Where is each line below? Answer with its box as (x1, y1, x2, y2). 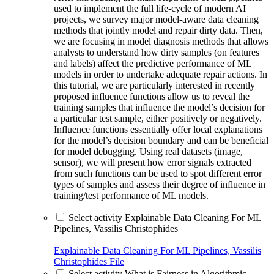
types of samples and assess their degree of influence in (54, 179, 265, 190)
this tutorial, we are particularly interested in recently (54, 80, 255, 91)
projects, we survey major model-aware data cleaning (54, 13, 259, 24)
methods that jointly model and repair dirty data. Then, (54, 24, 263, 35)
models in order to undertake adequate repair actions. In (54, 68, 267, 80)
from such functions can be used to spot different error (54, 168, 262, 179)
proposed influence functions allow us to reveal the (54, 91, 250, 102)
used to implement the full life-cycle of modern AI (54, 2, 246, 13)
